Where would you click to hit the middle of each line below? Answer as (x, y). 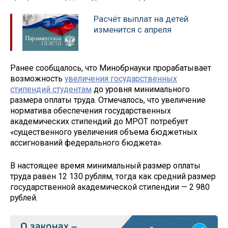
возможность (37, 79)
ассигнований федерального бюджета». (86, 143)
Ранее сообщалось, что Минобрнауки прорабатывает (111, 68)
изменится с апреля (133, 29)
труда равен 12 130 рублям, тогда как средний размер (113, 177)
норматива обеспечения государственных (91, 111)
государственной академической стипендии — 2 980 (110, 187)
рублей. (24, 198)
